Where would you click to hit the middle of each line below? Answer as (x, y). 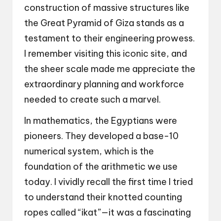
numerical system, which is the (89, 151)
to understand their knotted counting (103, 197)
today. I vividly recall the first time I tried (109, 182)
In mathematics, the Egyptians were (101, 120)
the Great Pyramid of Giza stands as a (104, 23)
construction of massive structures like (107, 7)
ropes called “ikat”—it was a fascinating (108, 212)
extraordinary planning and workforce (104, 84)
